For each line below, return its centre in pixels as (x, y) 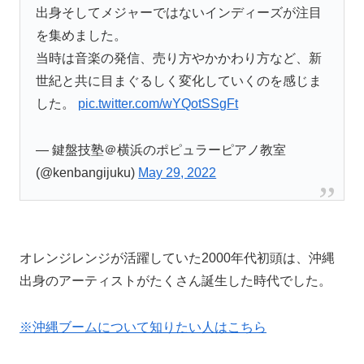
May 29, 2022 (178, 173)
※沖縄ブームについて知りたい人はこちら (143, 327)
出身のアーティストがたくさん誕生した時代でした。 (175, 281)
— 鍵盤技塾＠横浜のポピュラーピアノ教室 (161, 150)
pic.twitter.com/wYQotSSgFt (158, 104)
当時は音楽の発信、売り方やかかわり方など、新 (179, 58)
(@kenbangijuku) (87, 173)
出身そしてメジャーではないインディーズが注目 (179, 13)
